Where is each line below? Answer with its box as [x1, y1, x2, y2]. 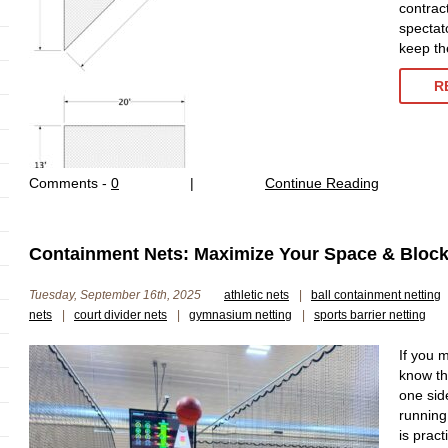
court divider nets [74, 308, 167, 322]
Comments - [29, 175, 111, 191]
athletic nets [224, 288, 289, 302]
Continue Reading [265, 175, 379, 191]
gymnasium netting [189, 308, 292, 322]
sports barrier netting [314, 308, 426, 322]
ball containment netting [311, 288, 441, 302]
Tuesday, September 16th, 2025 [29, 288, 204, 302]
